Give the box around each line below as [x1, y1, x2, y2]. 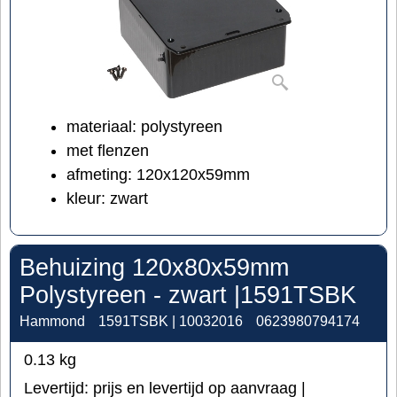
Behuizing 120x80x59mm [19, 254, 289, 282]
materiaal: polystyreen [66, 118, 222, 136]
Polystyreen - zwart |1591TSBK [19, 282, 356, 309]
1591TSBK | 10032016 [98, 314, 243, 330]
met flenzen [66, 142, 149, 160]
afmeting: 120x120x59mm [66, 166, 250, 184]
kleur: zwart [66, 190, 148, 208]
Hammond [19, 314, 85, 330]
